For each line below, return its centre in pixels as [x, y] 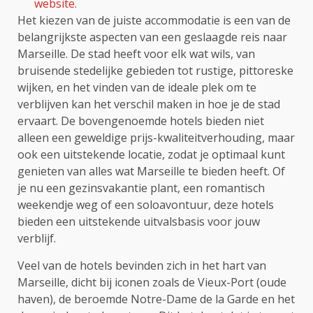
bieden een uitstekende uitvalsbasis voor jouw [139, 221]
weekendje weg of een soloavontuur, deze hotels [146, 204]
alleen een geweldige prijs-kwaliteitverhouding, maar [156, 137]
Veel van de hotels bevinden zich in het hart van [142, 265]
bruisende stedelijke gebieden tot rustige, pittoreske [155, 70]
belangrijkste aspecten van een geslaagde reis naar [152, 37]
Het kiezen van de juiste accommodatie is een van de [154, 20]
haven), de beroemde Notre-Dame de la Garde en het [156, 299]
